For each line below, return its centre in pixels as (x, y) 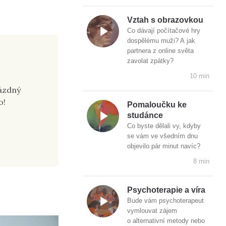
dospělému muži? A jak (161, 41)
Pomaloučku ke (157, 105)
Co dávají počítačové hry (164, 31)
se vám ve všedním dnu (162, 136)
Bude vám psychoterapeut (165, 201)
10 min (200, 76)
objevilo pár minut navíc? (164, 146)
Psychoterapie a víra (166, 190)
